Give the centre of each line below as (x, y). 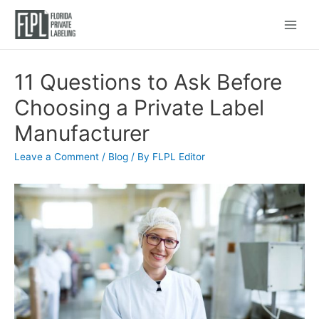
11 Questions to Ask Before (148, 82)
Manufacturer (82, 134)
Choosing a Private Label (139, 108)
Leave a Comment (57, 157)
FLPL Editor (179, 157)
